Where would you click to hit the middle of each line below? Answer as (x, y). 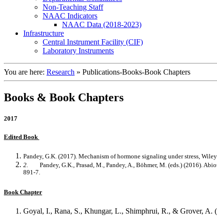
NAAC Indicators (70, 15)
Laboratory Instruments (78, 50)
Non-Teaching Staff (73, 7)
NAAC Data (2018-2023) (102, 24)
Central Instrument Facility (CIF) (93, 42)
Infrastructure (44, 33)
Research (61, 72)
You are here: (25, 72)
